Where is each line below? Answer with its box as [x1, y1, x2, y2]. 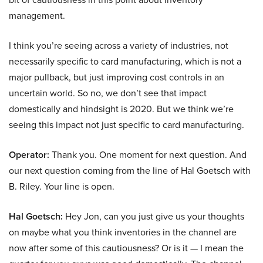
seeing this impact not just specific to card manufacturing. [9, 118, 244, 132]
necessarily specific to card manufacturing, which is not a [9, 55, 241, 69]
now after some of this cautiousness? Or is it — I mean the [9, 241, 244, 255]
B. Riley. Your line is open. [9, 180, 114, 194]
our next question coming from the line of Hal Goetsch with [9, 164, 251, 178]
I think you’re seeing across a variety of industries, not [9, 39, 228, 53]
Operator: [9, 148, 49, 162]
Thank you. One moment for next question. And [49, 148, 247, 162]
